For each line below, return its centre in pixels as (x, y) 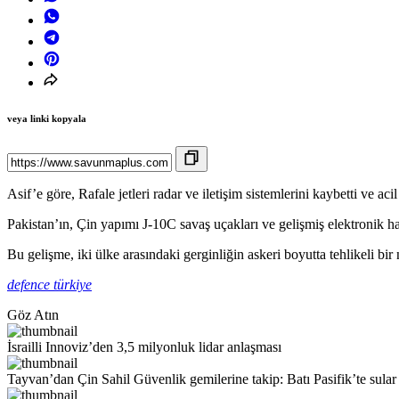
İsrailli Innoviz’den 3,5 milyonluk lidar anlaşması (144, 347)
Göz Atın (33, 315)
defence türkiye (49, 285)
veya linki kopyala (47, 119)
